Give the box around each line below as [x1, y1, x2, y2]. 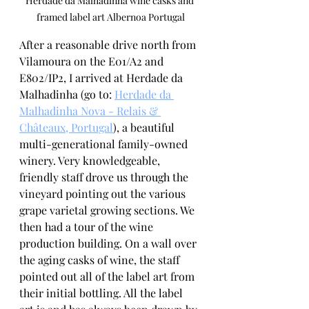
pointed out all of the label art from [19, 269, 197, 283]
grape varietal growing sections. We [19, 203, 197, 217]
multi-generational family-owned [19, 137, 190, 151]
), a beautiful [113, 120, 177, 134]
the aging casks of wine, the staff [19, 252, 182, 267]
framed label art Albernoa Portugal [36, 10, 185, 23]
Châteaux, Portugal [19, 120, 113, 134]
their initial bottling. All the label [19, 286, 186, 300]
